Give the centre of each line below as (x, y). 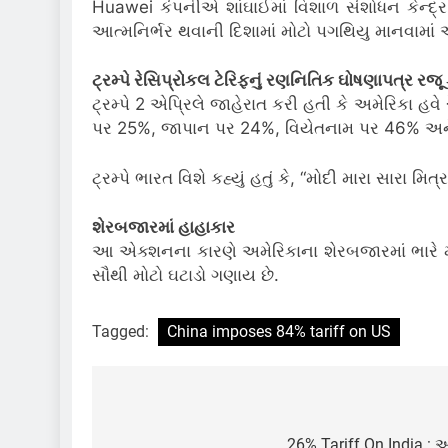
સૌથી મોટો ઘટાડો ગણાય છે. (185, 275)
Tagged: (122, 331)
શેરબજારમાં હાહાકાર (163, 227)
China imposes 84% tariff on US (279, 331)
